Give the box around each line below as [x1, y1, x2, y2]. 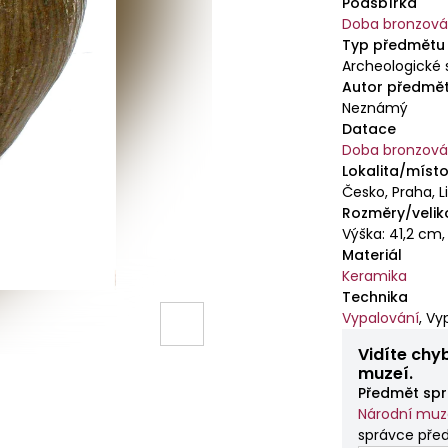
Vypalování [342, 308, 420, 328]
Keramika [342, 266, 408, 286]
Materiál [342, 245, 403, 265]
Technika [342, 287, 409, 307]
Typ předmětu [342, 35, 446, 55]
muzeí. [358, 362, 414, 385]
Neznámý [342, 98, 409, 118]
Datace [342, 119, 397, 139]
